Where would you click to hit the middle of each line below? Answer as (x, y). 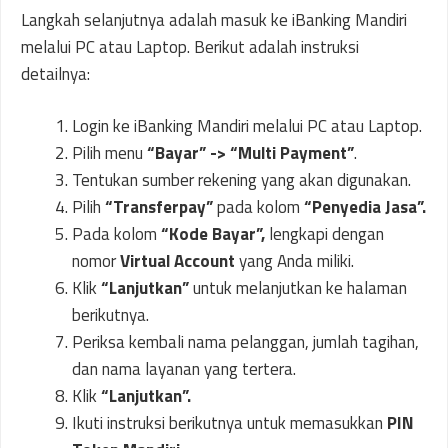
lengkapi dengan (324, 234)
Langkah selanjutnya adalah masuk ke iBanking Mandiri (214, 19)
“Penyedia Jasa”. (365, 207)
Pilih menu (109, 153)
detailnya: (55, 73)
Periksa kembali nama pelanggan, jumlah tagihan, (245, 342)
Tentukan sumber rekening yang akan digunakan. (241, 180)
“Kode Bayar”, (213, 234)
